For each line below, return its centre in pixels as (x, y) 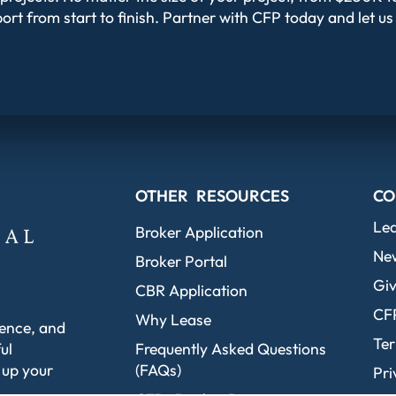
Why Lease (174, 320)
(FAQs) (159, 370)
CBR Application (192, 291)
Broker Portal (182, 262)
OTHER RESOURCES (213, 196)
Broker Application (200, 232)
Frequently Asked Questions (231, 349)
